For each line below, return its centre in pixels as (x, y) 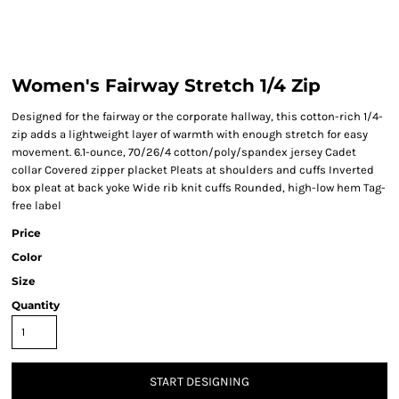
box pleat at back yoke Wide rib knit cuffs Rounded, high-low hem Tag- (199, 187)
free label (37, 205)
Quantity (36, 305)
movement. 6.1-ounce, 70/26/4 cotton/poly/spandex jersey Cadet (184, 152)
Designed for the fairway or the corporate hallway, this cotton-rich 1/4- (197, 116)
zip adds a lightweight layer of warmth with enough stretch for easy (190, 134)
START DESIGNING (199, 382)
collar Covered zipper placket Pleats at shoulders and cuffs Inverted (193, 170)
